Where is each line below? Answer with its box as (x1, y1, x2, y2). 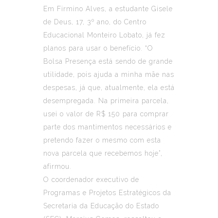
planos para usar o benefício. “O (43, 44, 153, 52)
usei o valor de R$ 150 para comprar (43, 109, 169, 118)
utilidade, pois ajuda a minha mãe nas (43, 70, 174, 78)
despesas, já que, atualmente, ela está (43, 83, 175, 91)
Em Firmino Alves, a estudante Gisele (43, 4, 173, 13)
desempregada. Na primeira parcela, (43, 96, 169, 105)
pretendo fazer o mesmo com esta (43, 136, 161, 144)
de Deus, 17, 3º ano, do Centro (43, 18, 146, 26)
